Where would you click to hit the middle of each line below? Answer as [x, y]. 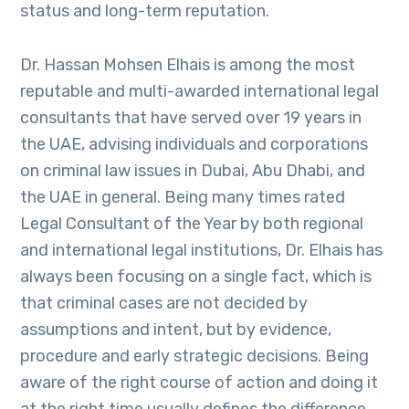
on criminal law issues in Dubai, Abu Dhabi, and [193, 171]
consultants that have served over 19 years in [191, 118]
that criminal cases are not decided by [164, 303]
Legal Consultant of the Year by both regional [192, 224]
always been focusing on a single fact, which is [196, 277]
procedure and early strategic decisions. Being [195, 356]
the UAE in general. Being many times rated [183, 197]
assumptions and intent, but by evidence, [176, 330]
